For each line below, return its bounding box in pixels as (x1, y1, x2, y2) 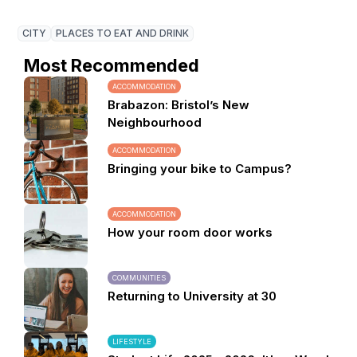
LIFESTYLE (112, 337, 151, 346)
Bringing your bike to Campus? (108, 161, 292, 176)
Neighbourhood (108, 115, 202, 130)
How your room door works (108, 225, 273, 240)
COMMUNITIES (112, 273, 166, 282)
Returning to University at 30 (108, 288, 277, 304)
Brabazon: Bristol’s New (108, 97, 249, 112)
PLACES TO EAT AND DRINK (56, 27, 190, 39)
